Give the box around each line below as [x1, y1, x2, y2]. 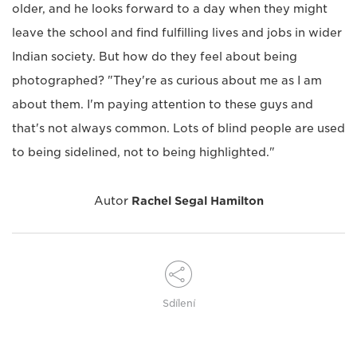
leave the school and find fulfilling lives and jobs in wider [12, 26, 342, 40]
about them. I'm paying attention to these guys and [12, 98, 313, 112]
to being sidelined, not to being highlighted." [12, 146, 275, 159]
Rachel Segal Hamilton [131, 194, 264, 208]
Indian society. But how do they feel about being [12, 50, 297, 64]
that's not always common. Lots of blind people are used [12, 122, 345, 135]
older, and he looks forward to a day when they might [12, 2, 328, 16]
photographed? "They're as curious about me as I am [12, 74, 322, 88]
